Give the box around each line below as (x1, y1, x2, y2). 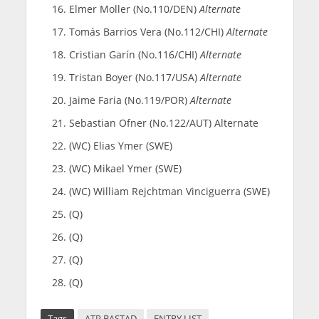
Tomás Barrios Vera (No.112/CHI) (68, 25, 226, 39)
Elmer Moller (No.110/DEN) (68, 2, 199, 16)
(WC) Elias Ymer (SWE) (68, 138, 172, 152)
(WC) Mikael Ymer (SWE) (68, 161, 182, 175)
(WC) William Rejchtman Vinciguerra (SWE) (68, 184, 270, 198)
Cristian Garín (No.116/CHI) (68, 48, 200, 62)
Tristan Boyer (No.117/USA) (68, 70, 200, 84)
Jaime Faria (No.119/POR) (68, 93, 190, 107)
